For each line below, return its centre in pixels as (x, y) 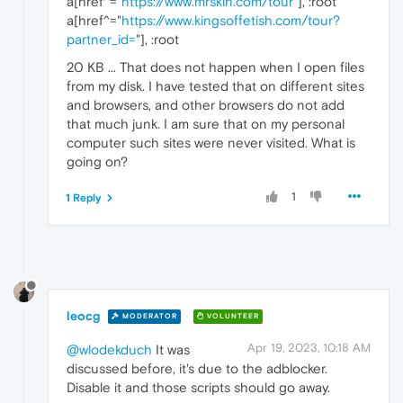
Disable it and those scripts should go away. (198, 387)
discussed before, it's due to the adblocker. (197, 368)
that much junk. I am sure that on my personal (206, 124)
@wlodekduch (109, 349)
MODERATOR (148, 317)
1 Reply (84, 198)
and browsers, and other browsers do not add (206, 105)
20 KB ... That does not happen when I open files (215, 67)
